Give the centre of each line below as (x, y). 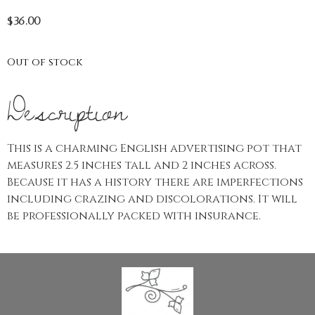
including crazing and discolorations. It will (152, 199)
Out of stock (45, 63)
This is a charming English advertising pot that (154, 149)
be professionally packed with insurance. (134, 216)
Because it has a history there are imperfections (155, 182)
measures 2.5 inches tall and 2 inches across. (142, 166)
